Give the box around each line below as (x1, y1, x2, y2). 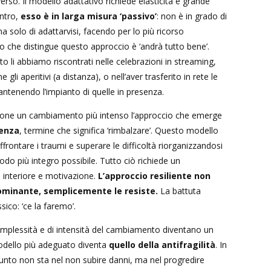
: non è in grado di (157, 10, 227, 22)
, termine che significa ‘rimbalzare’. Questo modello (19, 124, 218, 136)
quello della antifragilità (109, 238, 215, 250)
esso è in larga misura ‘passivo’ (21, 10, 157, 22)
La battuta (158, 184, 201, 197)
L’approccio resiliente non (98, 169, 211, 181)
